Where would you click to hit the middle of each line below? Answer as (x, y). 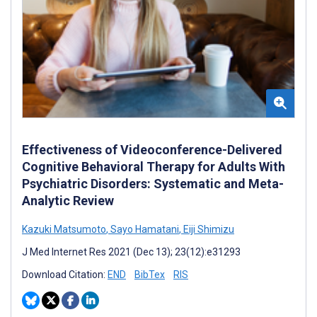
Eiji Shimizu (208, 230)
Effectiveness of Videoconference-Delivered (152, 150)
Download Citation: (65, 275)
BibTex (150, 275)
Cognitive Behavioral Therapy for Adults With (154, 167)
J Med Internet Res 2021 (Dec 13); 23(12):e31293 (131, 252)
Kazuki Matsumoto (64, 230)
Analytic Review (68, 201)
